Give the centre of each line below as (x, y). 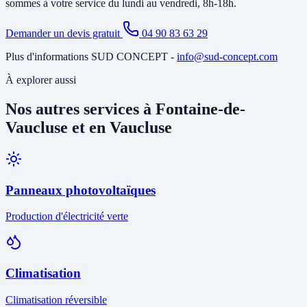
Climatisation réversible (56, 299)
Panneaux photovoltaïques (81, 190)
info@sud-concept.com (227, 57)
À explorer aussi (41, 80)
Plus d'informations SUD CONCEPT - (91, 57)
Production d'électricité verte (67, 217)
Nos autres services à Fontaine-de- (125, 109)
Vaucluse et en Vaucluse (89, 128)
